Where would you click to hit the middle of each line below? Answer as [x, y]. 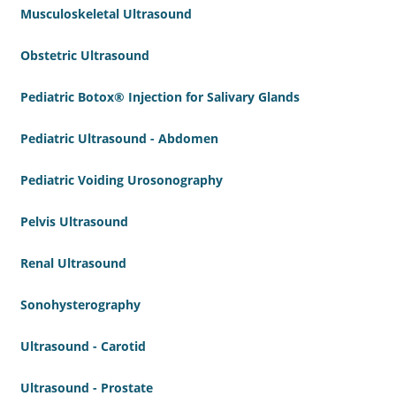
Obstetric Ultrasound [85, 56]
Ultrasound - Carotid [83, 346]
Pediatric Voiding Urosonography [122, 180]
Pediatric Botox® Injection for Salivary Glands [160, 97]
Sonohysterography [80, 305]
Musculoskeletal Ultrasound [106, 14]
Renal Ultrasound [73, 263]
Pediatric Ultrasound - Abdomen [119, 139]
